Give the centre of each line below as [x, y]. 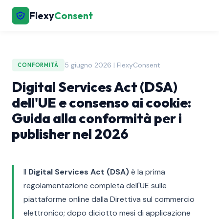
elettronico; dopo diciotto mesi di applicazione [107, 213]
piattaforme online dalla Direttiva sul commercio [109, 199]
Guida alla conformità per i [97, 118]
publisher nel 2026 [70, 134]
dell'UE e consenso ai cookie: [101, 102]
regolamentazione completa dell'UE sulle [95, 186]
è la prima [147, 172]
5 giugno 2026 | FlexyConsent [112, 65]
